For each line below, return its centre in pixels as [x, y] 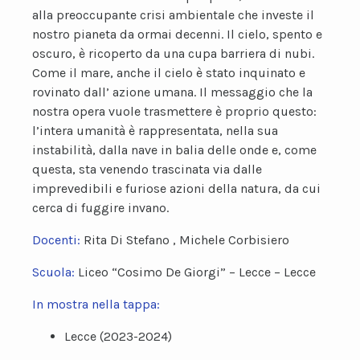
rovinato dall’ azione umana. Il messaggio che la [172, 92]
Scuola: [55, 272]
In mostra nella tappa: [96, 304]
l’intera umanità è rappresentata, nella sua [155, 131]
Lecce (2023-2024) [118, 336]
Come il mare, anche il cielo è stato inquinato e [169, 73]
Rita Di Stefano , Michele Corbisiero [186, 240]
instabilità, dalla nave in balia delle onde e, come [174, 150]
